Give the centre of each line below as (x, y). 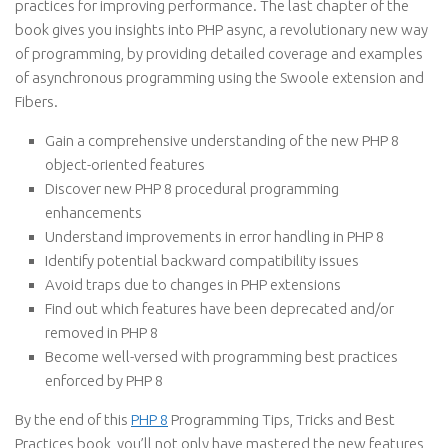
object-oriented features (125, 164)
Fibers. (36, 101)
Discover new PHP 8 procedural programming (192, 188)
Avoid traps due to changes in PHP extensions (193, 284)
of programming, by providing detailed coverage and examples (219, 53)
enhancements (93, 212)
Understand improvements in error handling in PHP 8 (214, 236)
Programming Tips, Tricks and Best (281, 419)
